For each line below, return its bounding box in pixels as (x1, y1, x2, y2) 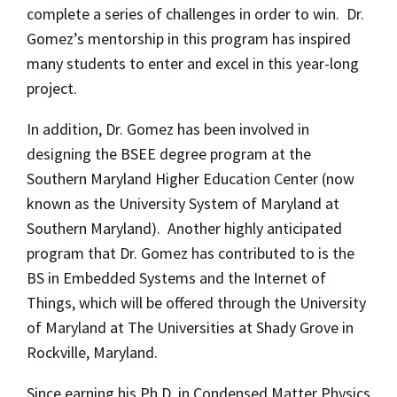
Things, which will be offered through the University (27, 292, 366, 314)
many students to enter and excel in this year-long (27, 53, 359, 74)
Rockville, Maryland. (27, 342, 158, 363)
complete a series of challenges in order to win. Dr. (27, 4, 364, 25)
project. (27, 78, 77, 99)
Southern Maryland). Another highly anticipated (27, 218, 342, 239)
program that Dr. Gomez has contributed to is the (27, 243, 354, 264)
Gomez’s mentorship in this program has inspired (27, 28, 351, 50)
